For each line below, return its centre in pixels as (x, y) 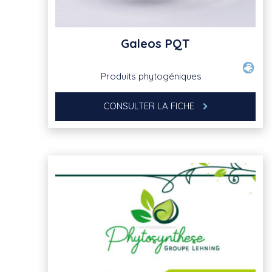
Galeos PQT (155, 43)
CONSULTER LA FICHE (150, 106)
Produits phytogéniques (151, 76)
